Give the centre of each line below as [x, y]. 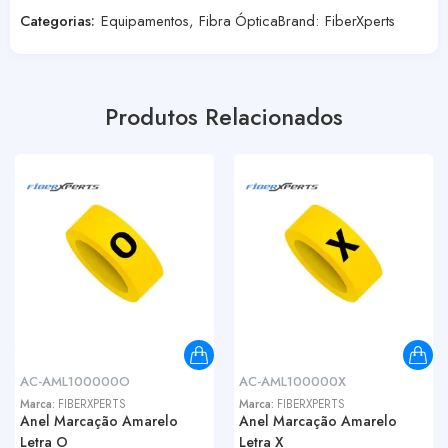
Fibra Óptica [238, 20]
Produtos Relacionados [224, 117]
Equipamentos [145, 20]
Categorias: [57, 20]
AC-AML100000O [75, 381]
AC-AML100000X [292, 381]
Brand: [300, 20]
